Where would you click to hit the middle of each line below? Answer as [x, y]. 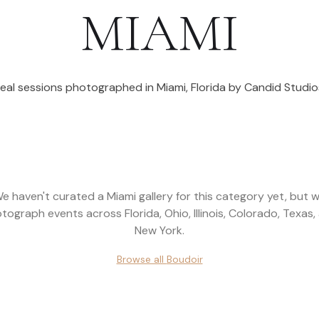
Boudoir [184, 259]
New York [158, 230]
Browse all [141, 259]
